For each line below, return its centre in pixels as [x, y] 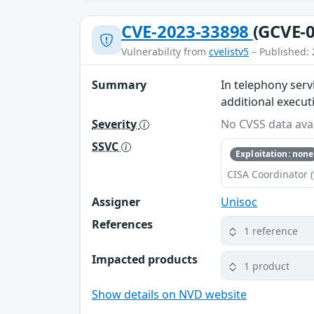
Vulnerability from [165, 51]
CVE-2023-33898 [187, 31]
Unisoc [239, 202]
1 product [267, 266]
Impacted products [145, 260]
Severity [116, 124]
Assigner [116, 202]
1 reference [271, 231]
